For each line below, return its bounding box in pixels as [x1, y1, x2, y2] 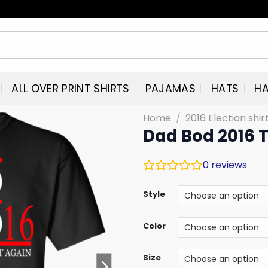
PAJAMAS [145, 81, 196, 96]
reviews [209, 157, 247, 172]
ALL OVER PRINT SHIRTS [11, 81, 130, 96]
